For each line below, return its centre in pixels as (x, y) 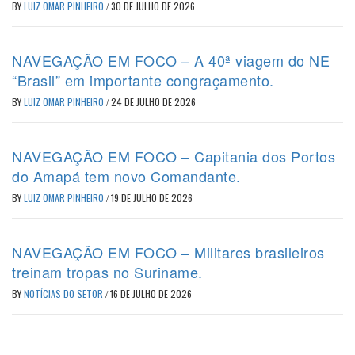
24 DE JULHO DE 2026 (153, 102)
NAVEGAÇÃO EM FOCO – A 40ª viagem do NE (171, 61)
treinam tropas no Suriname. (107, 272)
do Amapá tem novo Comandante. (126, 176)
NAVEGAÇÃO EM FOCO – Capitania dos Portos (174, 157)
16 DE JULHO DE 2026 (151, 294)
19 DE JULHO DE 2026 (152, 198)
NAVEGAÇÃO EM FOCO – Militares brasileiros (168, 252)
